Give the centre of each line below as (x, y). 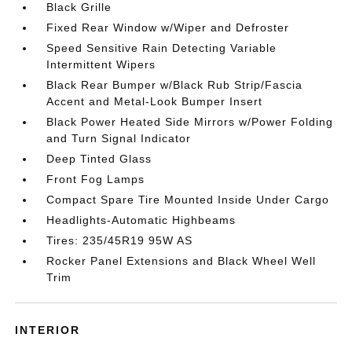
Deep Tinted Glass (99, 159)
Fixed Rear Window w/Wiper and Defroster (168, 27)
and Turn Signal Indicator (119, 138)
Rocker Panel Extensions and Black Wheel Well (181, 261)
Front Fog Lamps (96, 179)
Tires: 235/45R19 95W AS (120, 240)
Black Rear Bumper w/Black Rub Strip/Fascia (175, 85)
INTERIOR (48, 330)
